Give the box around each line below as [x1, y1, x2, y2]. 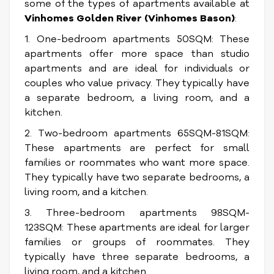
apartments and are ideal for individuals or [24, 62, 250, 75]
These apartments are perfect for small [24, 141, 250, 155]
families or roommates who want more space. [24, 156, 250, 169]
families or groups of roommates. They [24, 235, 250, 249]
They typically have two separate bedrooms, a [24, 171, 250, 184]
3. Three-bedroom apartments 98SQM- [24, 206, 250, 220]
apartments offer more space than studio [24, 47, 250, 61]
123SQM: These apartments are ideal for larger [24, 221, 250, 234]
